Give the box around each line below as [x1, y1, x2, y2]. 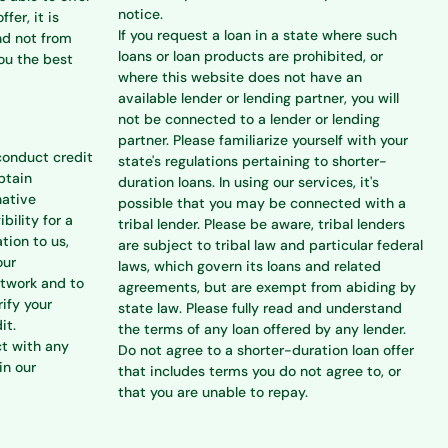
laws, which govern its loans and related [118, 257, 381, 275]
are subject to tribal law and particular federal [118, 236, 423, 254]
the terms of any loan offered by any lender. [118, 320, 406, 338]
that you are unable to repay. [118, 383, 308, 401]
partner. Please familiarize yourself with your [118, 131, 408, 149]
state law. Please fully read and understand [118, 299, 402, 317]
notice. [118, 5, 163, 23]
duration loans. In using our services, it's [118, 173, 379, 191]
